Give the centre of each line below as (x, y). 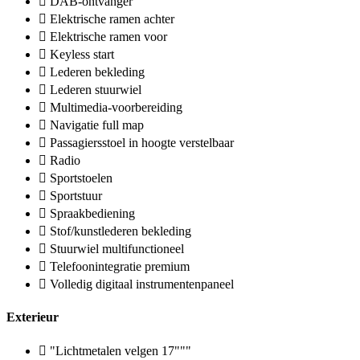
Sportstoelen (81, 178)
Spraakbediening (92, 214)
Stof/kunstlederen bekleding (121, 231)
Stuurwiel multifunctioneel (117, 249)
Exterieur (33, 317)
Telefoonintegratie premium (120, 267)
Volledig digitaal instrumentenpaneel (142, 284)
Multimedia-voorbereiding (116, 108)
